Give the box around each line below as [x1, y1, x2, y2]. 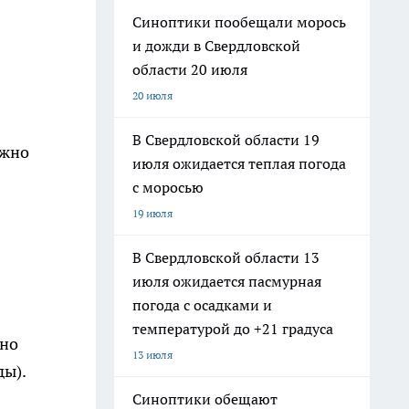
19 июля [132, 206, 173, 220]
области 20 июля [132, 60, 247, 79]
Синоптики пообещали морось [132, 13, 346, 31]
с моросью [132, 178, 204, 196]
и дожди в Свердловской [132, 37, 300, 55]
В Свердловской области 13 [132, 248, 320, 267]
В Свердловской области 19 [132, 131, 320, 149]
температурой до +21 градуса [132, 320, 333, 338]
